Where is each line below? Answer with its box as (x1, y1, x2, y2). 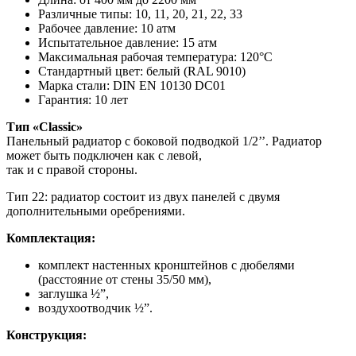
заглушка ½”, (38, 286, 109, 300)
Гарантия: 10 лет (38, 92, 128, 106)
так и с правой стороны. (6, 162, 137, 176)
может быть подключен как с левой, (6, 148, 202, 162)
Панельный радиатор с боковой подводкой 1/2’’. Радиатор (6, 133, 322, 148)
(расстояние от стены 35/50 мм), (38, 272, 211, 286)
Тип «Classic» (6, 119, 83, 133)
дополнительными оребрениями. (6, 203, 185, 218)
